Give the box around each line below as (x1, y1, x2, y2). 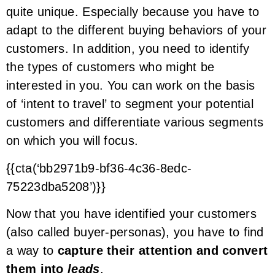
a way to (6, 244, 58, 258)
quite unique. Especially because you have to (6, 5, 260, 19)
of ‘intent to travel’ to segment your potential (6, 97, 254, 111)
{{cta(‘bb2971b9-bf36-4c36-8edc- (6, 161, 192, 175)
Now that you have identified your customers (6, 207, 257, 221)
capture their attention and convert (57, 244, 268, 258)
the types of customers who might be (6, 60, 215, 74)
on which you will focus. (6, 134, 139, 148)
